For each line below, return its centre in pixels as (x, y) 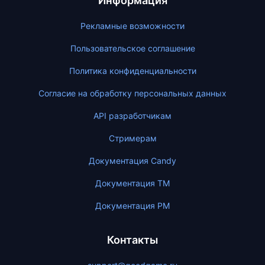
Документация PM (132, 206)
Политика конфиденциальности (132, 71)
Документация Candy (132, 161)
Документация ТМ (132, 183)
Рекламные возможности (132, 26)
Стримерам (132, 138)
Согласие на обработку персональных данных (132, 93)
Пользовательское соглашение (132, 48)
